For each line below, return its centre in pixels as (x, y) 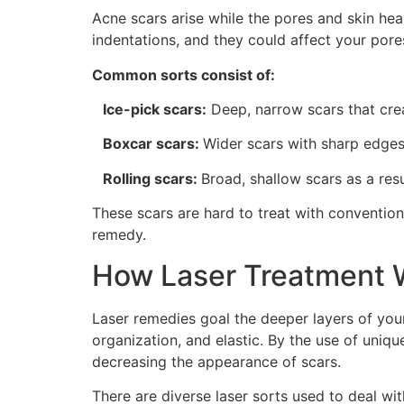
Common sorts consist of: (184, 74)
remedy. (119, 235)
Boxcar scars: (147, 144)
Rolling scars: (147, 178)
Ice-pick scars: (149, 109)
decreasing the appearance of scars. (216, 361)
